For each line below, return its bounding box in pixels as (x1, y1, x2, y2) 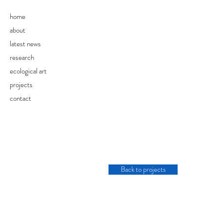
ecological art (10, 66, 47, 76)
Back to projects (120, 164, 166, 175)
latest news (10, 38, 41, 49)
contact (10, 93, 31, 104)
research (10, 52, 34, 63)
